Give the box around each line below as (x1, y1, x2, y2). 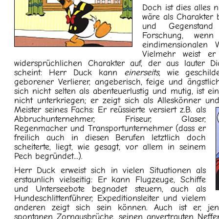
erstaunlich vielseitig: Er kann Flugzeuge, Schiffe (14, 175, 206, 185)
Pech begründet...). (14, 151, 83, 161)
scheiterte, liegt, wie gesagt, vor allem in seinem (14, 142, 206, 152)
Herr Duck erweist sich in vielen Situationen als (14, 165, 206, 175)
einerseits (124, 67, 159, 78)
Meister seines (14, 105, 71, 115)
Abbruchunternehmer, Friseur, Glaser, (14, 114, 206, 124)
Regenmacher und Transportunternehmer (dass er (14, 123, 206, 133)
